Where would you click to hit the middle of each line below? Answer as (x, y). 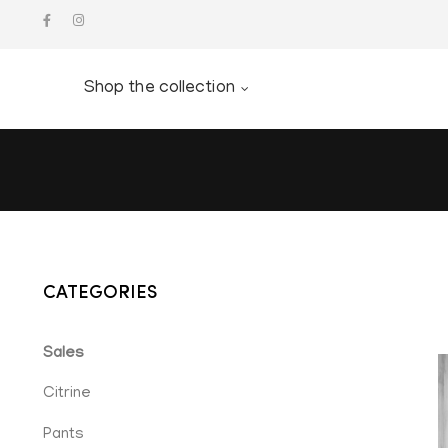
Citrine (67, 394)
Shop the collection (159, 89)
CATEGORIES (100, 293)
